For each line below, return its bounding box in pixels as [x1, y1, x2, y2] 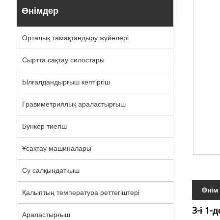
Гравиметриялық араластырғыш [22, 99, 126, 109]
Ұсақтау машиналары [22, 143, 91, 153]
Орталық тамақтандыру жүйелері [22, 33, 129, 42]
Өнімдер [21, 4, 58, 16]
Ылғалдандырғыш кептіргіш [22, 77, 110, 86]
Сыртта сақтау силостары [22, 55, 105, 64]
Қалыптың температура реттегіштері [22, 188, 139, 197]
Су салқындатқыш [22, 165, 80, 175]
